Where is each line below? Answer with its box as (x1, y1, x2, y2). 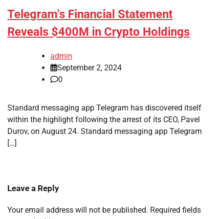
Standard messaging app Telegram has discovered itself (7, 103, 201, 113)
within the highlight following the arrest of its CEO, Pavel (7, 115, 200, 125)
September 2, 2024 (57, 63, 122, 73)
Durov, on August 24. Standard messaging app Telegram (7, 127, 202, 136)
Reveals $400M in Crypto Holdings (7, 25, 190, 39)
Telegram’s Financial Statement (7, 7, 173, 22)
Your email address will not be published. (7, 205, 148, 215)
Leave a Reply (7, 183, 59, 194)
